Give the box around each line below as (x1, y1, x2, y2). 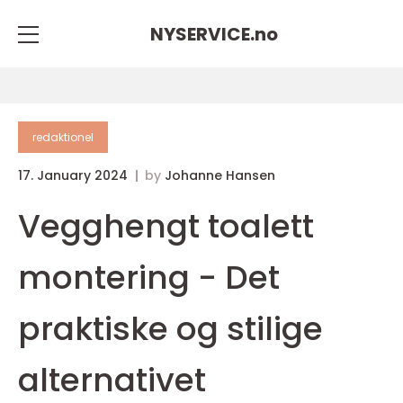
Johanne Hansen (165, 166, 275, 184)
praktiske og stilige (18, 306, 323, 352)
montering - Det (18, 255, 280, 300)
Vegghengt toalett (18, 203, 314, 249)
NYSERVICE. (150, 21, 255, 47)
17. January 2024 (18, 166, 131, 184)
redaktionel (32, 130, 94, 145)
